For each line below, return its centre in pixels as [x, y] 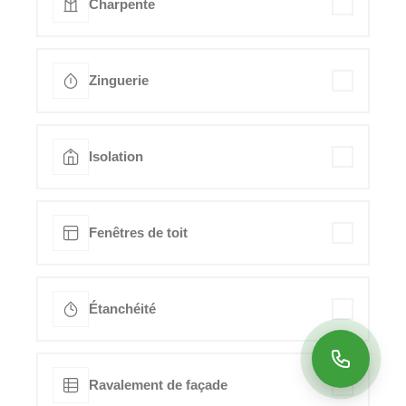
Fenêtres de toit [138, 233]
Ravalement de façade [158, 385]
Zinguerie [119, 81]
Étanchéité [122, 309]
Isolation [116, 157]
